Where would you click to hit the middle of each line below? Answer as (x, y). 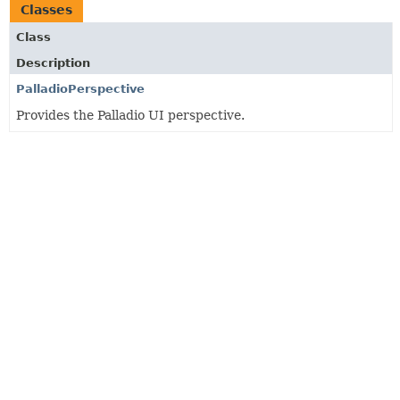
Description (53, 63)
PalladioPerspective (80, 89)
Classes (46, 10)
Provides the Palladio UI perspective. (130, 115)
